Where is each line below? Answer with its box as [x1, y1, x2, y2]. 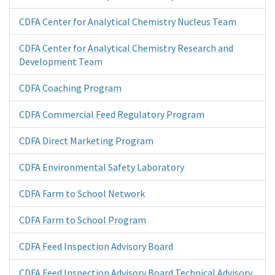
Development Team [19, 55, 103, 68]
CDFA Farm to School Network [19, 187, 145, 199]
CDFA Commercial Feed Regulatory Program [19, 107, 204, 120]
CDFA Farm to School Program [19, 213, 146, 226]
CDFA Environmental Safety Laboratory [19, 160, 184, 173]
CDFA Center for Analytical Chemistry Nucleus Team [19, 15, 236, 28]
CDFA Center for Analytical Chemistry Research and [19, 41, 233, 54]
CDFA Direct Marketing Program [19, 134, 153, 147]
